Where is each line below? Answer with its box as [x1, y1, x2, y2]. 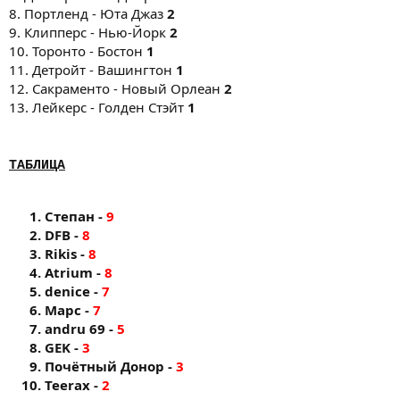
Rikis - [45, 245, 88, 262]
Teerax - [45, 376, 102, 394]
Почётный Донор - [45, 357, 176, 375]
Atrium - [45, 263, 104, 281]
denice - [45, 282, 102, 300]
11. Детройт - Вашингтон [9, 61, 176, 79]
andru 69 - [45, 320, 117, 337]
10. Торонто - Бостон [9, 42, 146, 60]
